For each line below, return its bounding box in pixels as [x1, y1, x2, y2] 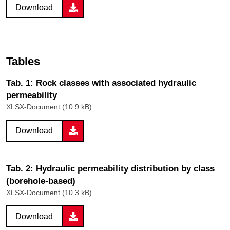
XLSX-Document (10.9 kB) [6, 102, 92, 111]
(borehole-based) [6, 176, 75, 186]
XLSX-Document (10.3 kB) [6, 188, 92, 197]
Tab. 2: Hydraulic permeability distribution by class [6, 163, 215, 174]
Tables [6, 55, 40, 68]
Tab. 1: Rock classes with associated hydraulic [6, 78, 196, 88]
